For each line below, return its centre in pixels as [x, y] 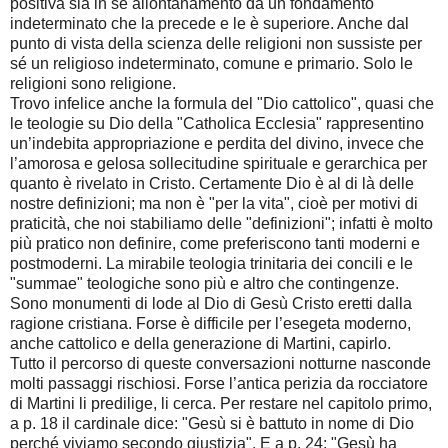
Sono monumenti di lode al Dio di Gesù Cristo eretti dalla [211, 304]
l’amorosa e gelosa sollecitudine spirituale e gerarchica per [218, 164]
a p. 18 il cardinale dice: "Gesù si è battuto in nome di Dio [212, 424]
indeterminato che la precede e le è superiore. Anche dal [209, 24]
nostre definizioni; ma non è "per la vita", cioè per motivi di [214, 204]
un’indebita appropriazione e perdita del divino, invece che [217, 144]
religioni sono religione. [93, 84]
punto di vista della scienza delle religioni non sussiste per [216, 44]
